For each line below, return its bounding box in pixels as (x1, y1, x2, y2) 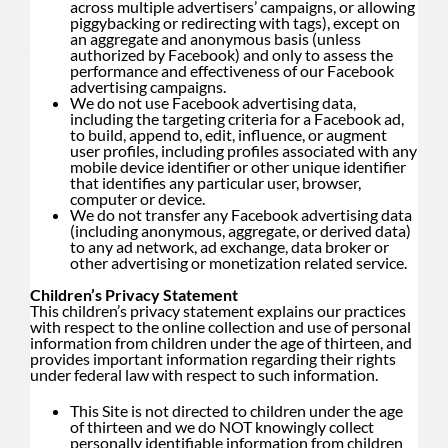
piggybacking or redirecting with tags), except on (70, 12, 400, 32)
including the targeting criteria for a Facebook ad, (70, 108, 404, 128)
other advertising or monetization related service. (70, 252, 407, 272)
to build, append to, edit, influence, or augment (70, 124, 387, 144)
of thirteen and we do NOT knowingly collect (70, 416, 374, 436)
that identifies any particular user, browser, (70, 172, 361, 192)
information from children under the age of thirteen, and (30, 332, 412, 352)
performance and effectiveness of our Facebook (70, 60, 394, 80)
